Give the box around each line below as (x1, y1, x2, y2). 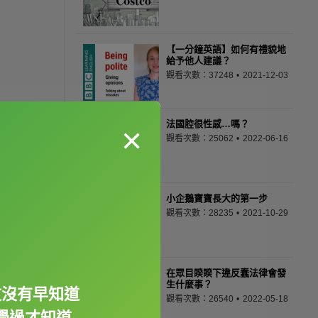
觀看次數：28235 (166, 208, 236, 218)
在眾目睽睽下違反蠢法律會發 (166, 268, 286, 278)
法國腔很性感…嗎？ (166, 119, 249, 129)
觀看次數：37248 (166, 70, 236, 80)
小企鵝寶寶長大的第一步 (166, 193, 268, 204)
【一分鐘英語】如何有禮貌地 (166, 44, 286, 55)
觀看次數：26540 (166, 294, 236, 304)
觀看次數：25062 (166, 133, 236, 143)
